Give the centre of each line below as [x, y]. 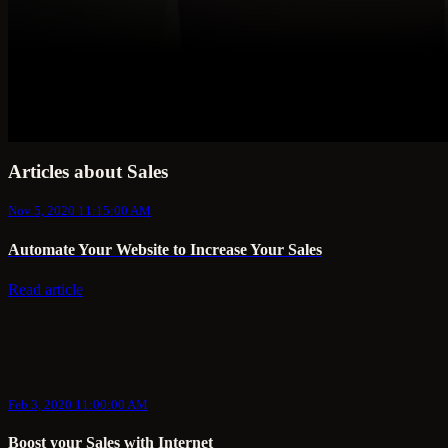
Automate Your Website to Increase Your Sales [165, 249]
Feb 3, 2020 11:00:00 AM [78, 405]
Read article [45, 290]
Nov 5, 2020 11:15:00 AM [79, 211]
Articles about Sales [88, 171]
